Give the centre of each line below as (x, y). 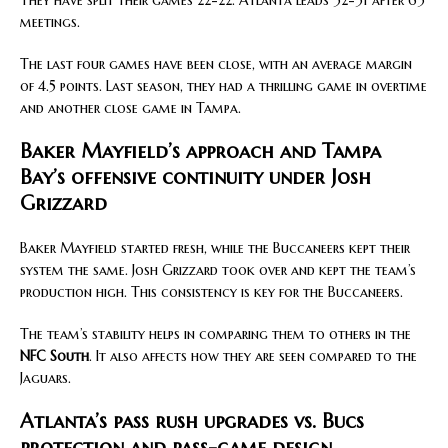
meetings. (50, 22)
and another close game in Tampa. (130, 108)
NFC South (54, 356)
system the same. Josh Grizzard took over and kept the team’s (218, 270)
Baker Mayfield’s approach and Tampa (200, 152)
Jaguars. (45, 378)
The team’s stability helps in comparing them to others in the (215, 334)
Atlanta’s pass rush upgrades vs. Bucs (192, 422)
